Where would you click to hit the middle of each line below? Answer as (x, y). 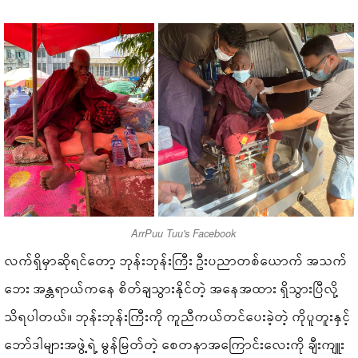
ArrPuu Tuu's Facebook (183, 234)
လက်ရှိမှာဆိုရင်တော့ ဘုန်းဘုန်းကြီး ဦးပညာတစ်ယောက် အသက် (177, 261)
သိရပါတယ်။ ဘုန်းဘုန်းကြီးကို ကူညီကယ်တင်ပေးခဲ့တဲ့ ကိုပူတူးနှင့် (178, 316)
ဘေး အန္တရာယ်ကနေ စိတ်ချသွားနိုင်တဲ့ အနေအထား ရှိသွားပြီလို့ (172, 288)
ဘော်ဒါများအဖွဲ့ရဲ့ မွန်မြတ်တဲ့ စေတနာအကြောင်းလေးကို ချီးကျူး (175, 344)
